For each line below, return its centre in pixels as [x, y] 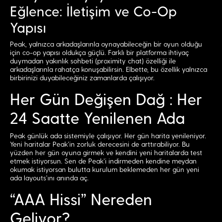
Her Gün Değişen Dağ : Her [106, 100]
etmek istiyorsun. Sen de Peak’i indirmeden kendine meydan [103, 162]
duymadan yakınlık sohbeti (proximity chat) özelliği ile [93, 61]
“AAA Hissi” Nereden [81, 200]
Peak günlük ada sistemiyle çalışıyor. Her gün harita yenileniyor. [108, 136]
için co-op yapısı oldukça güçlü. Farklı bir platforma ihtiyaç [99, 53]
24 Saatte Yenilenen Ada [97, 119]
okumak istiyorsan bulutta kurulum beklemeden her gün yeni [105, 170]
